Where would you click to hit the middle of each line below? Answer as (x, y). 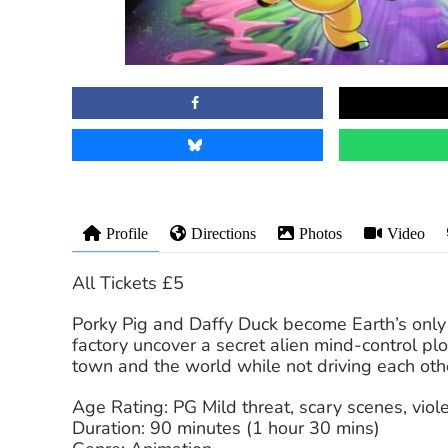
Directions (223, 234)
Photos (320, 234)
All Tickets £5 (128, 283)
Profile (127, 234)
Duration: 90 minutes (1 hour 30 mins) (226, 428)
